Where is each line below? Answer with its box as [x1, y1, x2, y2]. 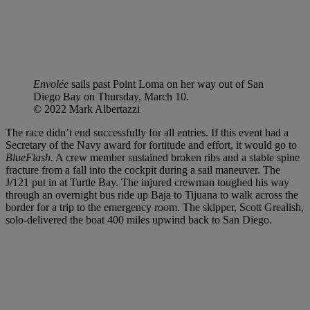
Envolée [33, 77, 69, 90]
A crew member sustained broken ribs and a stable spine [53, 151, 300, 163]
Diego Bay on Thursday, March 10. [33, 90, 189, 102]
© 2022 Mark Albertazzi [33, 102, 140, 115]
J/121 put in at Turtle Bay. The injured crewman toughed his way [6, 176, 289, 188]
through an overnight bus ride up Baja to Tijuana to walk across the [6, 188, 298, 201]
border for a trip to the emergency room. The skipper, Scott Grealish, [6, 201, 304, 213]
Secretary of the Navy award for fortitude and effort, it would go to [6, 138, 297, 151]
